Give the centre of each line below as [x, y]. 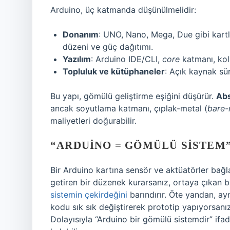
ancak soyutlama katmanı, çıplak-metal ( [129, 108]
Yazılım [77, 59]
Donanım [81, 34]
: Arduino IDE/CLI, [127, 59]
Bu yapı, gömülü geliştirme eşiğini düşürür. [133, 96]
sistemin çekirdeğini [89, 195]
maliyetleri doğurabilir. [93, 121]
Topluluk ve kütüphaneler [114, 71]
